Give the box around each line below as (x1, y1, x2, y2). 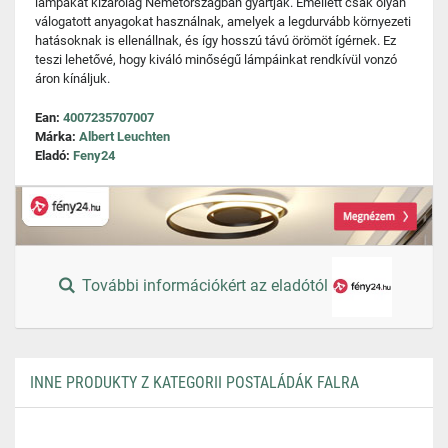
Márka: (35, 129, 79, 144)
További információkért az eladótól (78, 276, 333, 296)
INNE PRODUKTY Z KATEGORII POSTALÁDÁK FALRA (30, 373, 359, 392)
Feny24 (73, 148, 115, 163)
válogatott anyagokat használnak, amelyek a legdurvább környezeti (35, 14, 411, 29)
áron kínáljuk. (35, 71, 110, 86)
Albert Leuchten (79, 129, 170, 144)
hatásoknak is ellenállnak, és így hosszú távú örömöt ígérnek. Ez (35, 33, 396, 48)
